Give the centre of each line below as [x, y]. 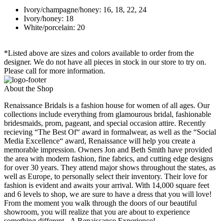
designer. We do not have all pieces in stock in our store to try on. [105, 62]
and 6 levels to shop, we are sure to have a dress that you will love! [108, 194]
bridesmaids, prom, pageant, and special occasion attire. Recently [105, 123]
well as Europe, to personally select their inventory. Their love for [106, 176]
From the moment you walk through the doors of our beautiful [100, 203]
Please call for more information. [55, 71]
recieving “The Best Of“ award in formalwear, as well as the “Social [110, 132]
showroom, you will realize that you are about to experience [97, 212]
